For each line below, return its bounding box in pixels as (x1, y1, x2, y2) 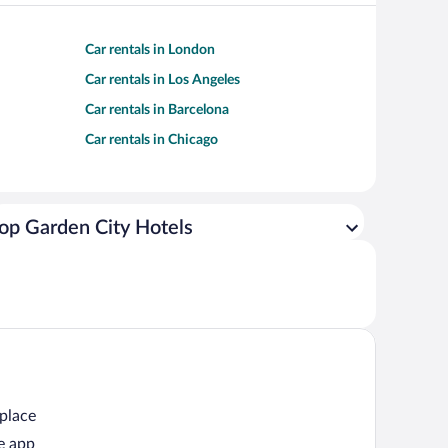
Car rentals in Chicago (85, 132, 218, 147)
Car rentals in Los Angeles (85, 72, 240, 87)
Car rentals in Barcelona (85, 102, 229, 117)
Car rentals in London (85, 42, 215, 57)
